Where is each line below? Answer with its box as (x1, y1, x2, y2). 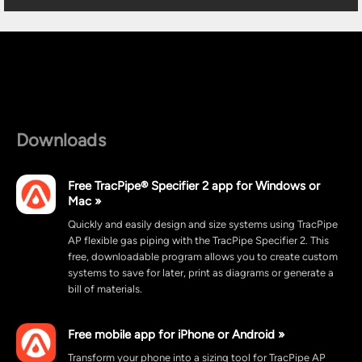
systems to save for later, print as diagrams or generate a (68, 267, 334, 279)
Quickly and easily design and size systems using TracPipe (68, 218, 338, 230)
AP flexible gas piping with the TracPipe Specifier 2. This (68, 234, 329, 246)
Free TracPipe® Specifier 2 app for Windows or (68, 179, 320, 192)
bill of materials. (68, 283, 142, 295)
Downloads (16, 130, 106, 150)
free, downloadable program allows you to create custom (68, 250, 338, 263)
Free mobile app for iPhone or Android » (68, 327, 284, 341)
